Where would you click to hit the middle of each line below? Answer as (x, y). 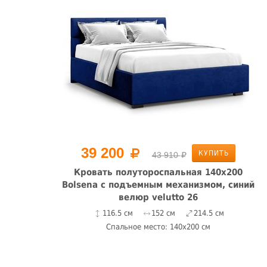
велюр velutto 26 (158, 197)
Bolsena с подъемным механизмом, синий (158, 185)
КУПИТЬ (213, 153)
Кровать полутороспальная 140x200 (158, 172)
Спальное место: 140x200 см (158, 227)
